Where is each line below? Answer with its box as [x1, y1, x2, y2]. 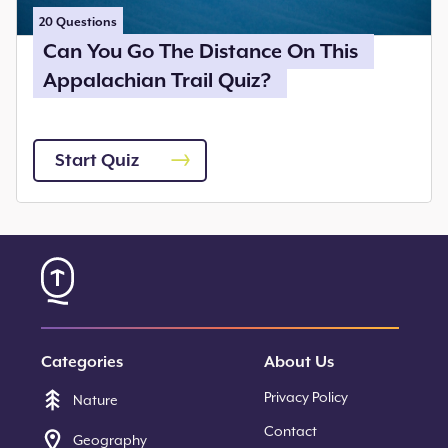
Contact [264, 422, 317, 440]
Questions [53, 14, 117, 29]
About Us [264, 352, 334, 371]
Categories [41, 352, 123, 371]
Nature [73, 391, 118, 409]
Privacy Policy [264, 388, 348, 406]
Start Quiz [55, 149, 139, 171]
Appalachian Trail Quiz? [43, 67, 271, 93]
